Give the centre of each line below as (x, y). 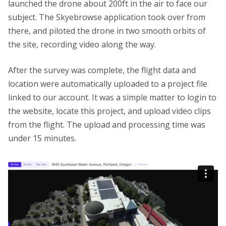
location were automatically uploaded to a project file (108, 83)
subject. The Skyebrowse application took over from (107, 17)
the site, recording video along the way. (82, 44)
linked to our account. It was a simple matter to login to (112, 97)
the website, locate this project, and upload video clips (109, 111)
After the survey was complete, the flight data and (102, 70)
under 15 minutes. (42, 138)
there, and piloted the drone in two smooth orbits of (107, 31)
